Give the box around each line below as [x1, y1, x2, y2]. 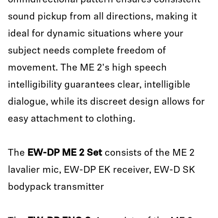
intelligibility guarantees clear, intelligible [8, 80, 190, 90]
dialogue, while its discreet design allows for [8, 97, 205, 107]
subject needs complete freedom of [8, 46, 166, 56]
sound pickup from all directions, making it [8, 12, 197, 22]
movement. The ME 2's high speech [8, 63, 167, 73]
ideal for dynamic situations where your [8, 29, 183, 39]
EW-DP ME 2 [27, 148, 84, 158]
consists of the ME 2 [105, 148, 195, 158]
